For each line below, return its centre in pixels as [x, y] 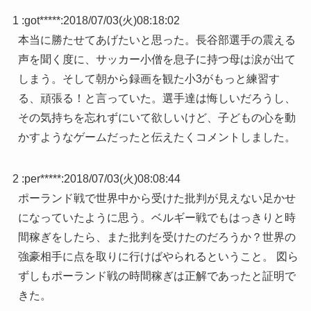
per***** [42, 179]
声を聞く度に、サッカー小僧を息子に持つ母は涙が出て [157, 60]
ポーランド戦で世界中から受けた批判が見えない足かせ [157, 199]
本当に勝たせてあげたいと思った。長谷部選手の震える [157, 40]
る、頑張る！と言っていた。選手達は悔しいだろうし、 [157, 99]
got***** [42, 21]
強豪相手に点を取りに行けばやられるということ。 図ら [158, 257]
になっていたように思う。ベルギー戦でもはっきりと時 [157, 218]
